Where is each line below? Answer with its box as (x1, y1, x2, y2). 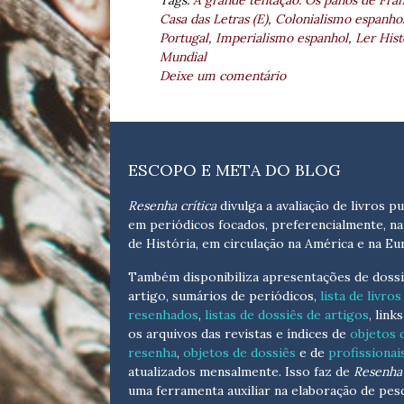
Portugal (160, 30, 208, 47)
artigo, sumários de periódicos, (128, 288, 320, 305)
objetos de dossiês (183, 344, 296, 362)
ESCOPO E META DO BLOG (128, 160, 341, 181)
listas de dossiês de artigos (201, 307, 369, 324)
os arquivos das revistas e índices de (128, 326, 350, 343)
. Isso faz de (279, 363, 353, 381)
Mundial (160, 49, 207, 66)
